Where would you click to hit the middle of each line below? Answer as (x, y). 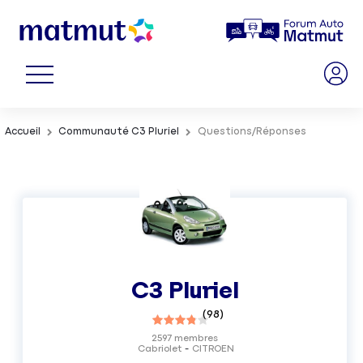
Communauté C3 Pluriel (119, 132)
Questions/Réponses (252, 132)
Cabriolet (159, 349)
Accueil (23, 132)
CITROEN (213, 349)
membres (195, 338)
